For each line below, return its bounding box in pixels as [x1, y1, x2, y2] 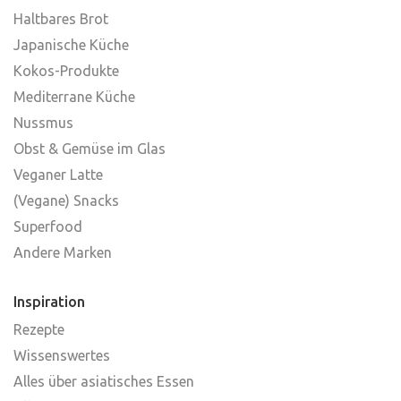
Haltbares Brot [13, 11, 108, 28]
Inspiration [13, 294, 85, 311]
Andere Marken [13, 244, 112, 261]
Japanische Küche [13, 37, 129, 54]
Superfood [13, 218, 82, 235]
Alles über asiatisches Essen [13, 373, 194, 390]
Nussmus [13, 115, 73, 132]
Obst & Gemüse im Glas [13, 141, 166, 158]
